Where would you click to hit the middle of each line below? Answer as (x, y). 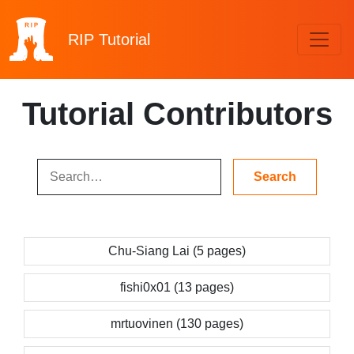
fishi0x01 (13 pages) (177, 287)
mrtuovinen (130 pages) (177, 324)
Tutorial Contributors (177, 114)
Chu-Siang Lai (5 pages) (177, 251)
